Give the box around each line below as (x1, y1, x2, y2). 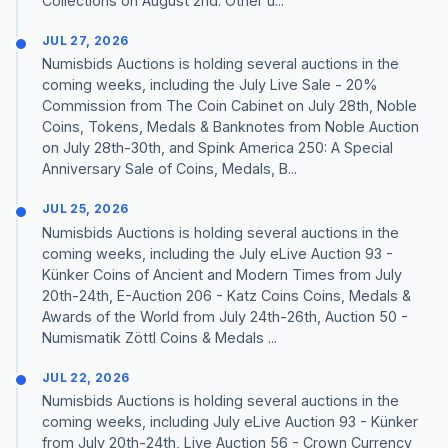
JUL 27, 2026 (42, 33, 129, 49)
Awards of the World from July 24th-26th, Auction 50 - (42, 307, 408, 325)
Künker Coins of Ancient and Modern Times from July (42, 265, 402, 283)
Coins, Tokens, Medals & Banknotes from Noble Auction (42, 118, 419, 136)
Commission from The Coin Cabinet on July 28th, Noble (42, 97, 417, 115)
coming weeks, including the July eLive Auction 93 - (42, 244, 393, 262)
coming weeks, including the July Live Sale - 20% (42, 76, 378, 94)
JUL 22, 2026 (42, 369, 130, 385)
